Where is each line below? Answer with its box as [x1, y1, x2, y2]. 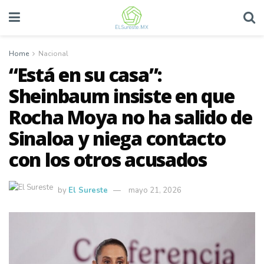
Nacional [38, 49, 68, 58]
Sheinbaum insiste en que [9, 83, 235, 108]
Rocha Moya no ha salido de [9, 104, 252, 130]
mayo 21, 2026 [128, 184, 181, 196]
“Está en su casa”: [9, 62, 162, 87]
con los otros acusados [9, 147, 207, 172]
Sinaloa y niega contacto [9, 126, 226, 151]
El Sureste [68, 184, 108, 196]
